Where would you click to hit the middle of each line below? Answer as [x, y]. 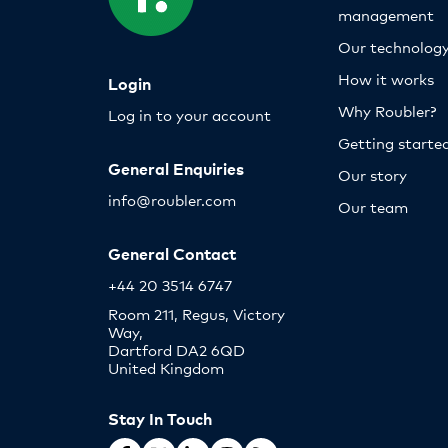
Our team [373, 206]
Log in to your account [189, 114]
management [386, 14]
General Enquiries [176, 167]
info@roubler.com [172, 199]
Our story [373, 174]
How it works [386, 78]
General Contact [172, 252]
